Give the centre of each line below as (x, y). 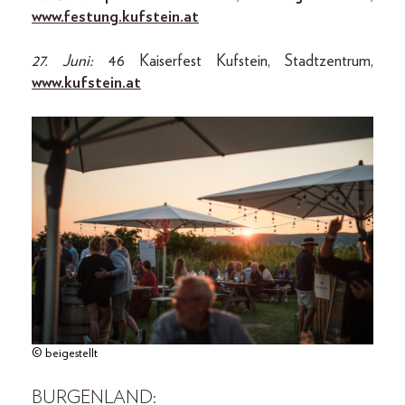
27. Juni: (70, 61)
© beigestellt (65, 353)
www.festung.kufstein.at (115, 17)
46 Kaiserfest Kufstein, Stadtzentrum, (240, 61)
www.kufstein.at (86, 83)
